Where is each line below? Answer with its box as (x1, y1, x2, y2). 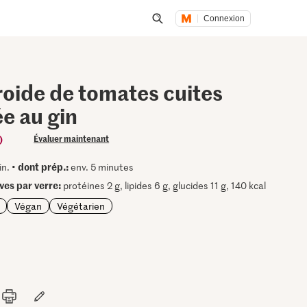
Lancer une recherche (157, 27, 269, 43)
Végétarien (57, 199, 106, 212)
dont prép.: (18, 160, 69, 173)
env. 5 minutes (69, 160, 134, 173)
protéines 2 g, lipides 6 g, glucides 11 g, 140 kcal (61, 179, 267, 192)
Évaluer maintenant (34, 132, 110, 144)
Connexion (204, 13, 245, 23)
